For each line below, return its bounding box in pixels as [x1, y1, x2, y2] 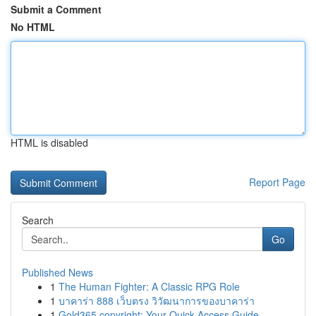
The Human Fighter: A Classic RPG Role [59, 279, 240, 293]
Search [22, 213, 54, 227]
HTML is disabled [11, 135, 88, 150]
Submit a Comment [11, 2, 102, 16]
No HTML [11, 20, 55, 34]
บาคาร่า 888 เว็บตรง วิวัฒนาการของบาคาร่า [59, 293, 255, 308]
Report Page [249, 175, 305, 189]
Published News [22, 265, 93, 279]
